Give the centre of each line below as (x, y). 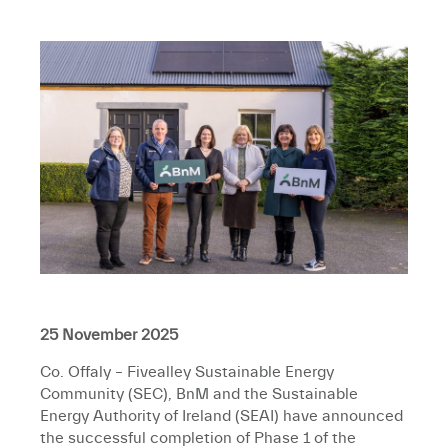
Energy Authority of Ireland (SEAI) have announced (221, 416)
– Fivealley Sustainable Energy (222, 372)
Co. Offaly (75, 372)
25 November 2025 (109, 335)
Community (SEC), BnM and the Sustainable (199, 394)
